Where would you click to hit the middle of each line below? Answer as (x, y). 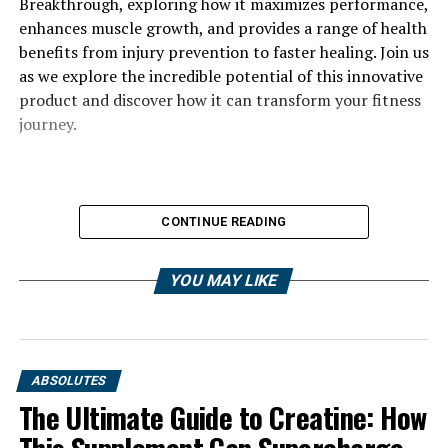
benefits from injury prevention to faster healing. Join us (223, 52)
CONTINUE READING (224, 221)
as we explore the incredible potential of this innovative (220, 76)
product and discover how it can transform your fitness (219, 100)
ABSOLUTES (68, 380)
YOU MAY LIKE (224, 280)
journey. (47, 124)
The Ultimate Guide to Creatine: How (222, 417)
